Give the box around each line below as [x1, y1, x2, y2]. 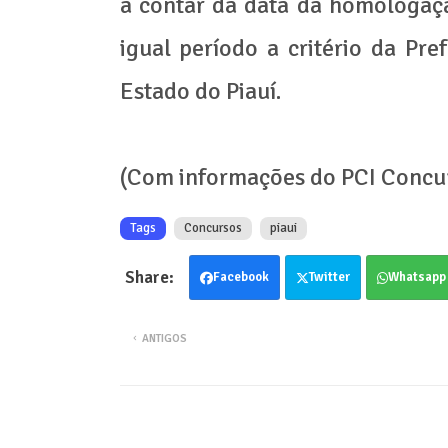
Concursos [183, 220, 242, 237]
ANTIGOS [141, 332, 187, 346]
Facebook [212, 269, 269, 286]
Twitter [308, 269, 350, 286]
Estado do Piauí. [119, 76, 281, 107]
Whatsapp [387, 269, 446, 286]
